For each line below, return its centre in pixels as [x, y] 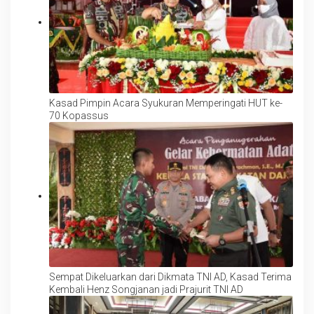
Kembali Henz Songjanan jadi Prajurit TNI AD [146, 289]
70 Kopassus [79, 116]
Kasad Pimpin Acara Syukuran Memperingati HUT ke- [166, 103]
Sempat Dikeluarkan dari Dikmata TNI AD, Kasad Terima [139, 277]
